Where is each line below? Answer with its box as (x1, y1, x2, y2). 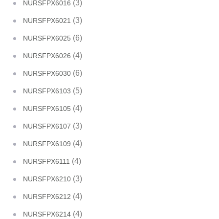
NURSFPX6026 (23, 52, 71, 60)
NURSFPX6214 (23, 210, 71, 218)
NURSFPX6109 (23, 140, 71, 148)
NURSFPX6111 (23, 157, 70, 165)
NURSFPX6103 (23, 87, 71, 95)
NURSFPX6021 (23, 17, 71, 24)
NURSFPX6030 (23, 69, 71, 77)
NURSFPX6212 (23, 193, 71, 200)
